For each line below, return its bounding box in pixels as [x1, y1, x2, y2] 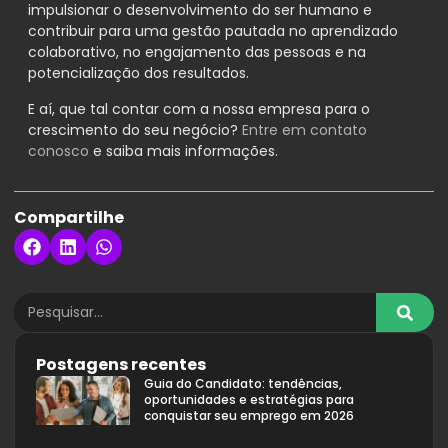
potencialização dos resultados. [28, 63, 249, 84]
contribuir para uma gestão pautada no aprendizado [28, 21, 398, 42]
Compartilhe [14, 206, 124, 230]
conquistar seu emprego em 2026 [144, 407, 354, 425]
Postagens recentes [36, 353, 206, 377]
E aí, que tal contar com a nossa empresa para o [28, 98, 370, 119]
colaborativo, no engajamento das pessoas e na [28, 42, 366, 63]
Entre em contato [242, 119, 367, 140]
